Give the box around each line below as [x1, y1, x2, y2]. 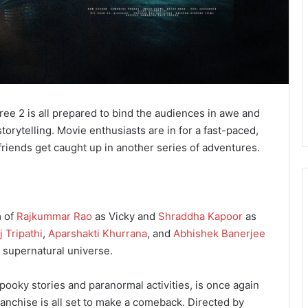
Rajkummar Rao [16, 210, 92, 223]
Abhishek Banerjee [173, 227, 265, 241]
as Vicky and [92, 210, 158, 223]
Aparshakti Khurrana [48, 227, 147, 241]
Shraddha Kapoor [158, 210, 243, 223]
